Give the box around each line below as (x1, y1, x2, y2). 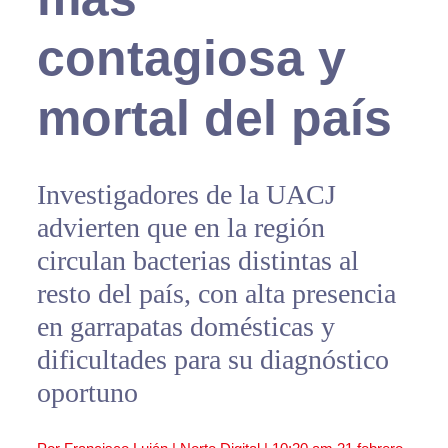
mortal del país (36, 90, 392, 147)
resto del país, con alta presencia (36, 278, 396, 310)
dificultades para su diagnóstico (36, 344, 389, 376)
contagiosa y (36, 30, 346, 87)
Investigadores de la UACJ (36, 179, 336, 211)
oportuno (36, 377, 138, 409)
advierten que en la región (36, 212, 325, 244)
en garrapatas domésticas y (36, 311, 335, 343)
